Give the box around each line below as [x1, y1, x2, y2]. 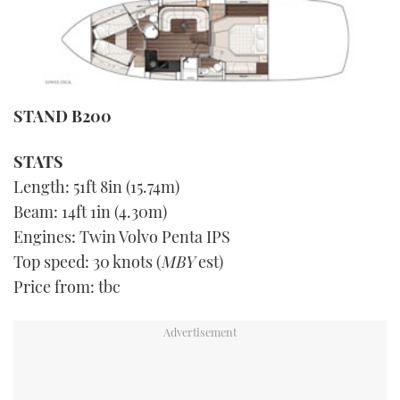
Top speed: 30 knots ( [13, 251, 161, 273]
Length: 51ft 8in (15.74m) [13, 176, 179, 198]
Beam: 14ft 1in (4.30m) [13, 201, 167, 223]
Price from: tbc [13, 276, 121, 298]
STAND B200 [13, 105, 112, 128]
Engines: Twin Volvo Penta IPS [13, 226, 230, 248]
